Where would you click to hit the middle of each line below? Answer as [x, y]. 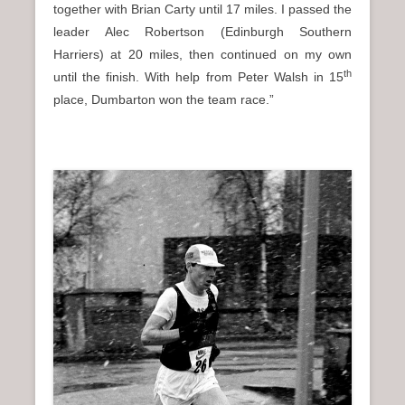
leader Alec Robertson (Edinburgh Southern [202, 32]
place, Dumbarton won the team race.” [164, 100]
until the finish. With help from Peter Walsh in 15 [198, 77]
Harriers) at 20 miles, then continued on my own [202, 55]
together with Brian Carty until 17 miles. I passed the [202, 9]
